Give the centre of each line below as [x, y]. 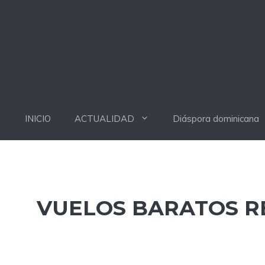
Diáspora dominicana [216, 118]
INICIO [38, 118]
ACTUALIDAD [104, 118]
